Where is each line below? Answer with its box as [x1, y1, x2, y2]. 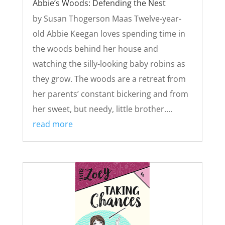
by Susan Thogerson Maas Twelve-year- [32, 13, 181, 24]
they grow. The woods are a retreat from [32, 73, 186, 84]
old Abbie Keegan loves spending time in [32, 28, 185, 39]
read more [32, 118, 73, 130]
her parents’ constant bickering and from [32, 88, 188, 99]
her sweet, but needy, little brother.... [32, 103, 172, 115]
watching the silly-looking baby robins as [32, 58, 185, 69]
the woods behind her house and [32, 43, 158, 54]
